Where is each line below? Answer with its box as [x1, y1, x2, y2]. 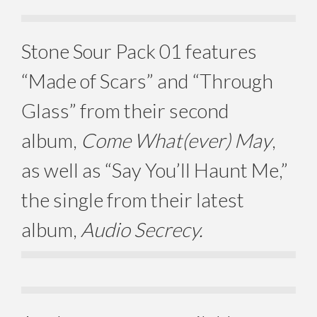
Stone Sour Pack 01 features [21, 38, 257, 63]
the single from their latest [21, 187, 244, 212]
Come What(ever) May [81, 127, 272, 152]
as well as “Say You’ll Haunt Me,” [21, 157, 288, 182]
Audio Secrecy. [81, 217, 203, 241]
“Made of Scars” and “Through [21, 68, 273, 93]
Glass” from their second [21, 98, 229, 122]
